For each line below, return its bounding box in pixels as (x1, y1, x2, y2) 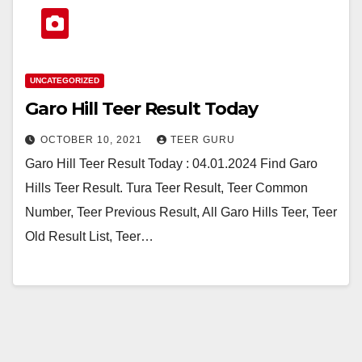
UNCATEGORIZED (30, 75, 99, 85)
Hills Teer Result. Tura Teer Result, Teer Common (25, 180, 308, 195)
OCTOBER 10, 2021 (40, 133, 145, 145)
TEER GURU (170, 133, 235, 145)
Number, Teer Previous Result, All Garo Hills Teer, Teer (25, 204, 337, 219)
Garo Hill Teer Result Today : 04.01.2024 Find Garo (25, 156, 318, 170)
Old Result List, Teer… (25, 229, 154, 243)
